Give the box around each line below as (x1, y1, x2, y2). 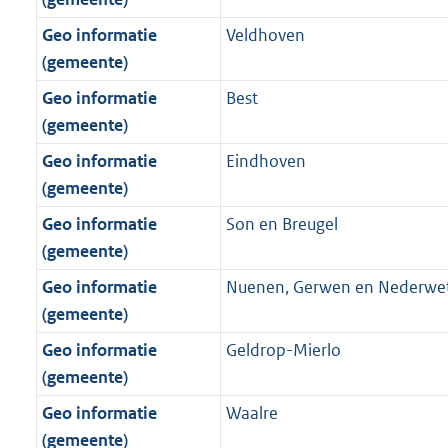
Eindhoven (225, 150, 306, 173)
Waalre (225, 402, 278, 425)
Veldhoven (225, 24, 305, 47)
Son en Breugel (225, 213, 338, 236)
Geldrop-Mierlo (225, 339, 341, 362)
